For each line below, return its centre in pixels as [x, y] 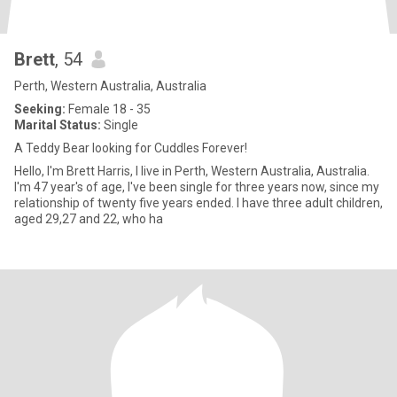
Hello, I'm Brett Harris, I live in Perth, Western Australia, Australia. [31, 171]
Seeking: [40, 109]
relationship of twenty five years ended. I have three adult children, [198, 203]
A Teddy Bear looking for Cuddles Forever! [131, 148]
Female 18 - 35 [108, 109]
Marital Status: [58, 125]
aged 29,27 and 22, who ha [89, 219]
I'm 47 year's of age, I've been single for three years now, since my [197, 187]
